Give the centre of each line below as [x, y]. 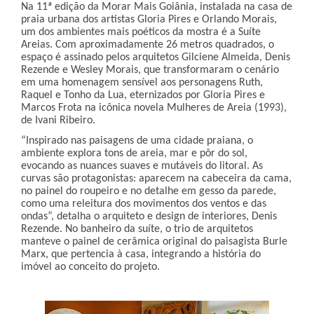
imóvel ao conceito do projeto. [90, 267]
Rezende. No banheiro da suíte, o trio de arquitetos [137, 229]
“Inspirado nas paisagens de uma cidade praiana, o [137, 141]
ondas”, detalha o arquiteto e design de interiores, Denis [149, 216]
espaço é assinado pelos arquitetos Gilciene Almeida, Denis [156, 57]
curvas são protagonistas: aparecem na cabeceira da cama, [156, 178]
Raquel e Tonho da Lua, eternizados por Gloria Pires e [143, 95]
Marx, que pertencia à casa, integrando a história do [141, 254]
